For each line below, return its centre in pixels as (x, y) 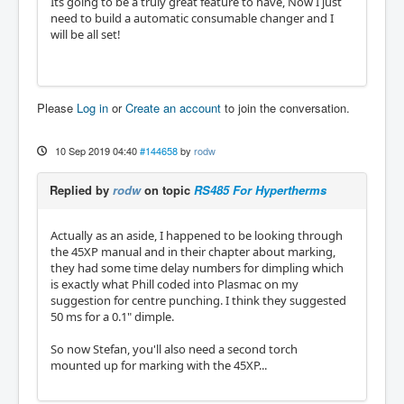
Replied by (81, 189)
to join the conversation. (285, 107)
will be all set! (86, 34)
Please (57, 107)
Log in (92, 107)
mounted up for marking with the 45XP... (159, 365)
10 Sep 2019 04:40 (96, 150)
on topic (167, 189)
